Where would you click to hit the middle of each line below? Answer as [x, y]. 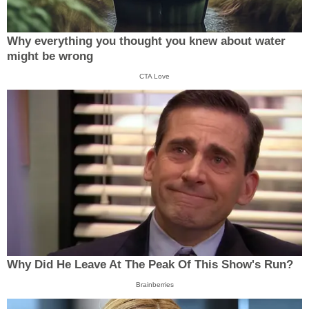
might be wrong [50, 56]
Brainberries [154, 285]
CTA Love [154, 76]
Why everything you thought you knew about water [146, 41]
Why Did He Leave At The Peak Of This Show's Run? [150, 265]
